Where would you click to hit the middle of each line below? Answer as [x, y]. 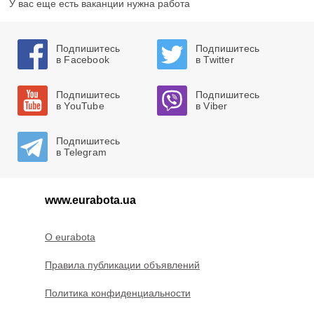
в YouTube [80, 106]
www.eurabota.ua [90, 200]
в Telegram [81, 152]
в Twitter [215, 60]
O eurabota [70, 237]
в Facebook [83, 60]
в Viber [212, 106]
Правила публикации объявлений [122, 265]
